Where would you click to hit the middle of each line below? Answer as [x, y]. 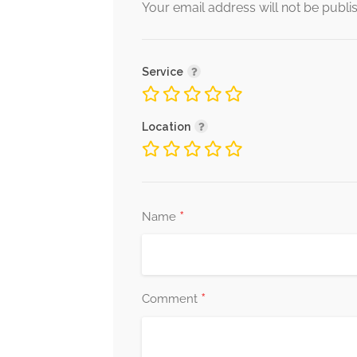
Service [164, 72]
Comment [171, 299]
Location [167, 127]
